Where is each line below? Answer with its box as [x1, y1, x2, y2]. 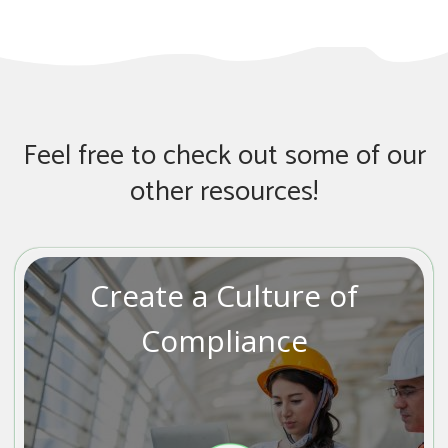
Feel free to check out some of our [22, 133, 426, 180]
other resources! [130, 169, 318, 216]
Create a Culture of [90, 274, 358, 316]
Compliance [140, 319, 308, 361]
